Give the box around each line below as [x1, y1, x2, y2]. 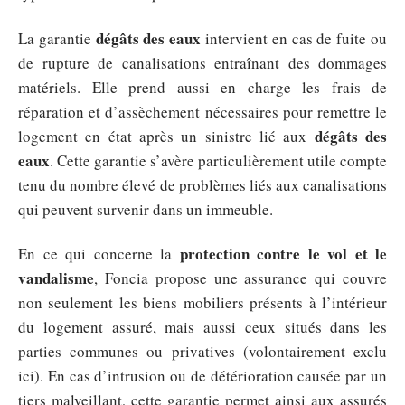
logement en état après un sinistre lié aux [18, 125, 315, 146]
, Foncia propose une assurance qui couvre [94, 268, 387, 289]
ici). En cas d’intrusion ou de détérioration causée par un [18, 365, 387, 387]
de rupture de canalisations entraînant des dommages [18, 52, 387, 73]
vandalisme [18, 267, 94, 290]
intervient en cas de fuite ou [201, 27, 388, 49]
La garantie [18, 27, 96, 49]
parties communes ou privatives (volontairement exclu [18, 341, 387, 363]
